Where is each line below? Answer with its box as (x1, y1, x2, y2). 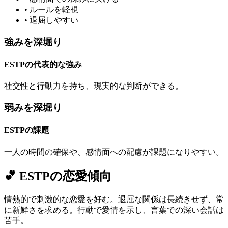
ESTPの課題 (4, 126, 49, 135)
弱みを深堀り (4, 102, 62, 113)
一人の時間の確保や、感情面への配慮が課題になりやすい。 (4, 147, 224, 156)
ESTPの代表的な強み (4, 60, 82, 69)
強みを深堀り (4, 36, 62, 47)
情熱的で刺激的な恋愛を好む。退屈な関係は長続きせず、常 (4, 194, 224, 204)
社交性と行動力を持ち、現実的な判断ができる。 (4, 81, 183, 91)
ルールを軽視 (30, 5, 78, 14)
